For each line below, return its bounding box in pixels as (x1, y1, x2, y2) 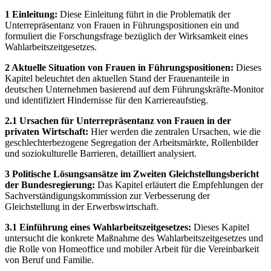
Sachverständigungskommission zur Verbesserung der (5, 190, 210, 201)
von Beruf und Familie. (5, 254, 94, 265)
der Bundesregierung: (5, 179, 95, 190)
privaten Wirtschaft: (5, 126, 88, 137)
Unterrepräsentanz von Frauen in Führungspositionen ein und (5, 19, 239, 30)
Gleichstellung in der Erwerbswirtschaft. (5, 201, 158, 212)
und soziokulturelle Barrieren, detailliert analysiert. (5, 148, 197, 158)
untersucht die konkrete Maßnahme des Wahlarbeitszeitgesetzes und (5, 232, 263, 243)
